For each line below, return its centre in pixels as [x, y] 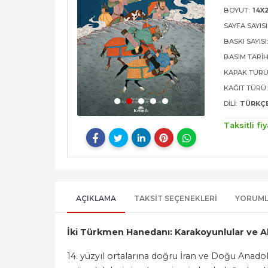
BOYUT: [237, 10]
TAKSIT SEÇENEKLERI [176, 199]
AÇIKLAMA [96, 199]
